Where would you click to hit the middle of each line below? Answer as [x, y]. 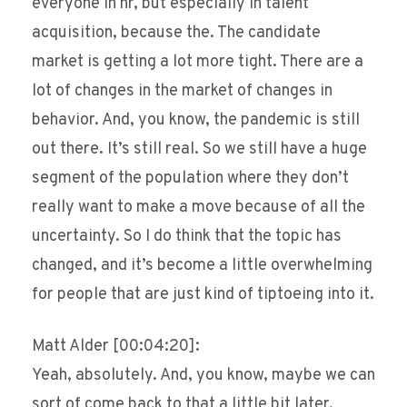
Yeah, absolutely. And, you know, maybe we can [203, 376]
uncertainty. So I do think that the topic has [187, 237]
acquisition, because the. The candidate [176, 34]
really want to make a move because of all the [199, 208]
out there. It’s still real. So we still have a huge [199, 150]
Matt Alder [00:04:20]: [116, 347]
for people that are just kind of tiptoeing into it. [203, 295]
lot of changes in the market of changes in [182, 92]
